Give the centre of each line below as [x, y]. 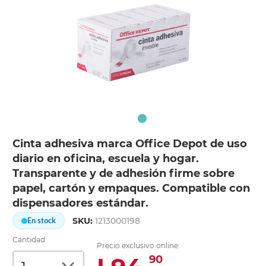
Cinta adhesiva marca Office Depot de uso [130, 144]
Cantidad [29, 240]
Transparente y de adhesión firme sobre [124, 174]
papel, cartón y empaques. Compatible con [132, 189]
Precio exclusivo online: [139, 246]
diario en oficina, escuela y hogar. [106, 159]
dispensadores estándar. [81, 203]
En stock [42, 221]
